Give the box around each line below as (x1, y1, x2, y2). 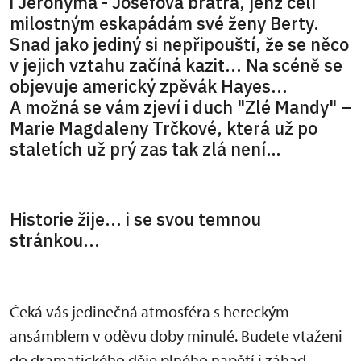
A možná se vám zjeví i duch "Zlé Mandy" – (10, 95, 351, 118)
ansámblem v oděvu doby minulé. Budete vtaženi (10, 326, 342, 346)
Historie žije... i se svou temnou (10, 208, 261, 231)
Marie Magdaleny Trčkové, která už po (10, 116, 317, 139)
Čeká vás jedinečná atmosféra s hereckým (10, 301, 289, 322)
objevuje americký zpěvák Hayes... (10, 74, 288, 98)
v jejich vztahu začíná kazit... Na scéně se (10, 53, 342, 77)
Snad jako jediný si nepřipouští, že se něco (10, 32, 349, 56)
